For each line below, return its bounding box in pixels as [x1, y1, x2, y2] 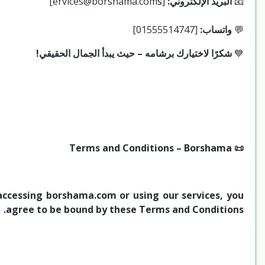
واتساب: [200, 22, 232, 36]
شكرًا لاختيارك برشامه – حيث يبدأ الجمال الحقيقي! [36, 46, 232, 60]
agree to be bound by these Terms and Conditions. [6, 202, 244, 216]
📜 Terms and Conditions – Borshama [232, 141, 244, 154]
